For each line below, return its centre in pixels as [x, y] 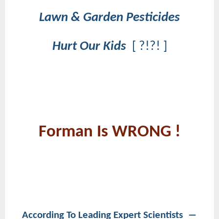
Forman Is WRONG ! [109, 132]
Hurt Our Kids [92, 46]
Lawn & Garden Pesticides [109, 18]
